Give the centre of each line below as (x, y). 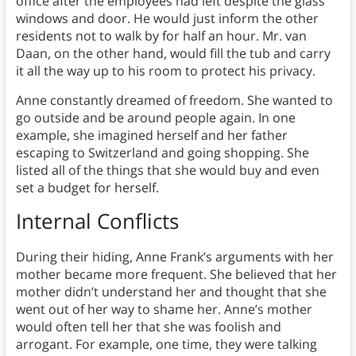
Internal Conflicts (97, 221)
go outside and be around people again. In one (155, 117)
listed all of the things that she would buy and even (167, 170)
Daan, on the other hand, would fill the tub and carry (173, 53)
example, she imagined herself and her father (151, 135)
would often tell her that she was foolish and (148, 326)
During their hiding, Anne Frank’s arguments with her (174, 256)
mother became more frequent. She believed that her (176, 274)
